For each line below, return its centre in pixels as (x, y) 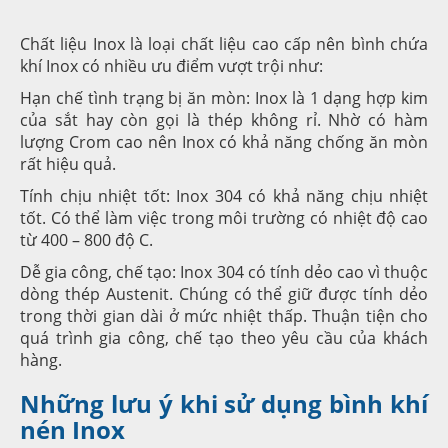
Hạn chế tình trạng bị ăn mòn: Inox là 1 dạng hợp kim (224, 97)
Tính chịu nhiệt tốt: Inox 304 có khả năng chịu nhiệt (224, 195)
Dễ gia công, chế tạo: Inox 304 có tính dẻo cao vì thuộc (224, 271)
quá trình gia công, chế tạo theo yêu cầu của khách (224, 337)
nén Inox (72, 429)
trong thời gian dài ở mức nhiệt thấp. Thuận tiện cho (224, 315)
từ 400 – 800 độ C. (86, 239)
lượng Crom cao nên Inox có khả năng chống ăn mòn (224, 141)
